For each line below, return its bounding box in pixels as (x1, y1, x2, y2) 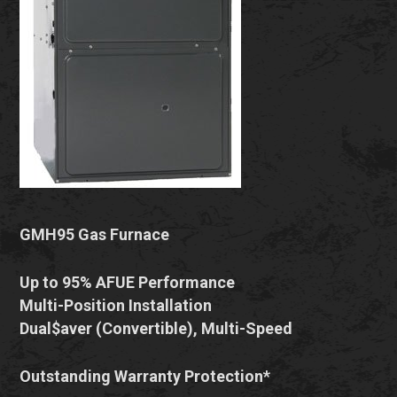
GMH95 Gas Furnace (19, 225, 170, 244)
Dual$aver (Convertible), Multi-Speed (19, 319, 293, 338)
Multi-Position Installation (19, 296, 213, 315)
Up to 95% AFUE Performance (19, 273, 236, 292)
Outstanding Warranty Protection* (19, 367, 271, 385)
